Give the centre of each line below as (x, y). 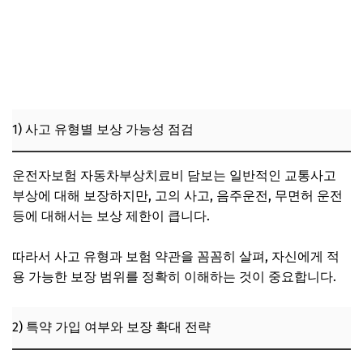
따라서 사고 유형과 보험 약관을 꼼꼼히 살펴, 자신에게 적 (176, 256)
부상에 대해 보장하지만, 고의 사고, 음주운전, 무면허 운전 (177, 195)
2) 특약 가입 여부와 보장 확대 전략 (111, 327)
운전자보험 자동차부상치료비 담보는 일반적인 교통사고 (174, 175)
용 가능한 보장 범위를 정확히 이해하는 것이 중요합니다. (174, 276)
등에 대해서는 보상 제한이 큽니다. (111, 216)
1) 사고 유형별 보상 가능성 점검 (103, 129)
